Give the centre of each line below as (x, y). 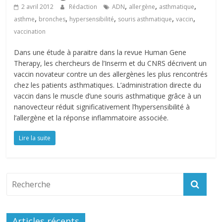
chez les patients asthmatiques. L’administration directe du (108, 85)
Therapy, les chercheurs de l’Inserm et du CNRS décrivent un (111, 63)
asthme (25, 19)
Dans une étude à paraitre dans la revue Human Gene (100, 52)
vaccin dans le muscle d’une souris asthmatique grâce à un (108, 96)
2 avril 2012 (38, 7)
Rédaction (84, 7)
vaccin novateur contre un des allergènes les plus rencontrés (111, 74)
